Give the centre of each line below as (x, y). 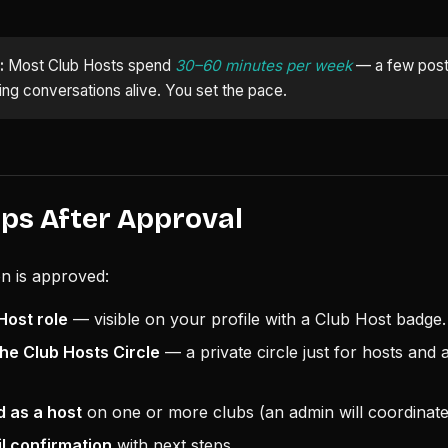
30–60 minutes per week (263, 65)
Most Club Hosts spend (89, 65)
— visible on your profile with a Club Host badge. (257, 319)
